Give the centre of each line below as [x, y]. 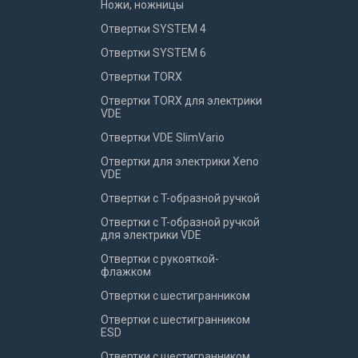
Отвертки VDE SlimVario [163, 137]
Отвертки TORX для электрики [181, 101]
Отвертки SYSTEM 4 [153, 29]
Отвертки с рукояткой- [160, 259]
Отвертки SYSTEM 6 [153, 53]
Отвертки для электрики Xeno [180, 161]
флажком [126, 272]
